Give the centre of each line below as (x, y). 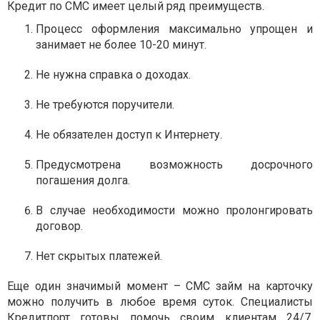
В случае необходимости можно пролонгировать (174, 210)
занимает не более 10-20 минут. (121, 44)
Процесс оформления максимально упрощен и (174, 29)
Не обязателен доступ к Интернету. (129, 134)
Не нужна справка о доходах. (113, 74)
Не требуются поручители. (105, 104)
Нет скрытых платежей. (99, 256)
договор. (59, 226)
